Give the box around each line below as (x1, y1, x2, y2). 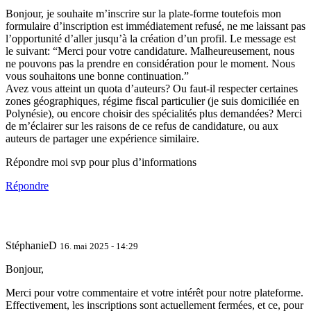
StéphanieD (6, 239, 60, 252)
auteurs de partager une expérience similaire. (6, 133, 199, 145)
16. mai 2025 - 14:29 (60, 241, 138, 252)
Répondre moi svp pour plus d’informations (6, 156, 196, 169)
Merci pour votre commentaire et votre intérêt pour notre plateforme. (6, 287, 303, 299)
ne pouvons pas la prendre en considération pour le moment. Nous (6, 58, 295, 70)
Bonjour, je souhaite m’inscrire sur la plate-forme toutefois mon (6, 8, 281, 20)
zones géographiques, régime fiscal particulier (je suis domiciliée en (6, 95, 299, 108)
